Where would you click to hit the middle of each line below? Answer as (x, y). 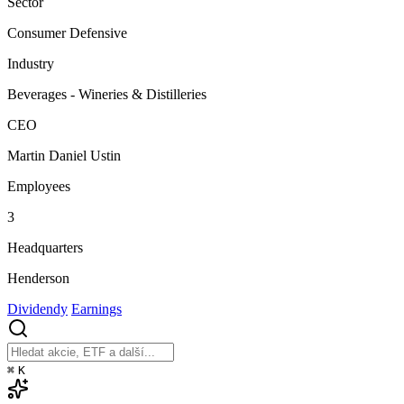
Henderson (38, 279)
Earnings (96, 309)
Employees (39, 187)
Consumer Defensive (67, 33)
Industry (31, 64)
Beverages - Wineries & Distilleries (107, 95)
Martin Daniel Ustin (64, 156)
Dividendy (37, 309)
